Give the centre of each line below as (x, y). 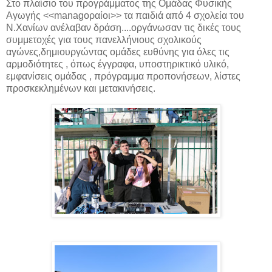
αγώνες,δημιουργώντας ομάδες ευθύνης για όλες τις (118, 52)
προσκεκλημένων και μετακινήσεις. (81, 88)
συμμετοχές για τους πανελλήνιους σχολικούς (104, 39)
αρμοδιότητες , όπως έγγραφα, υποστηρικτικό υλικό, (117, 64)
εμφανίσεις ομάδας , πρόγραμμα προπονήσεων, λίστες (123, 76)
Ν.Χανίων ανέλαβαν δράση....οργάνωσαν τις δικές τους (124, 27)
